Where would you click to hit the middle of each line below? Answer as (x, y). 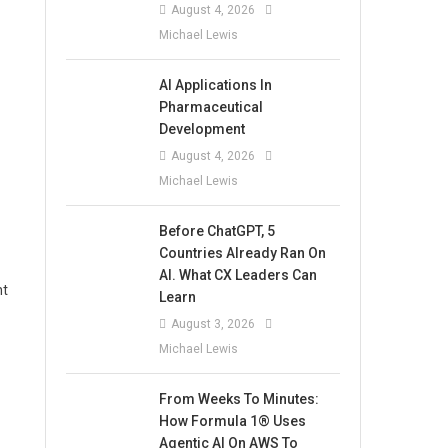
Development (202, 128)
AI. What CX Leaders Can (238, 274)
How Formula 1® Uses (233, 420)
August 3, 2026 (213, 323)
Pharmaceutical (211, 106)
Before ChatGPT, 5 (217, 230)
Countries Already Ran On (243, 252)
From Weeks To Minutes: (239, 398)
